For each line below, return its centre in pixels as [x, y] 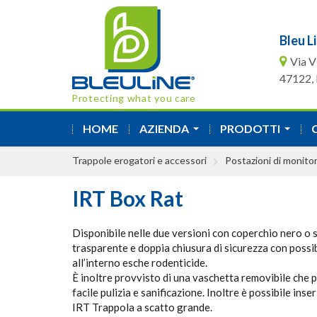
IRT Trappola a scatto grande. [142, 307]
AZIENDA [164, 128]
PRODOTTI [250, 128]
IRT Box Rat [128, 198]
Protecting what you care [134, 98]
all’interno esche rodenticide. [140, 263]
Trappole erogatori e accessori [139, 160]
